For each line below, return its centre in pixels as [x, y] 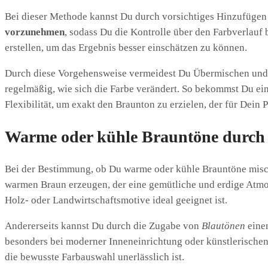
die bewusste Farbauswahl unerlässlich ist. [95, 257]
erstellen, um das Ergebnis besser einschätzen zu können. [126, 47]
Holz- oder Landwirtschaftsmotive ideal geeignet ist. [116, 200]
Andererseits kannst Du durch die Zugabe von [103, 226]
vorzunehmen [35, 32]
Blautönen [223, 226]
